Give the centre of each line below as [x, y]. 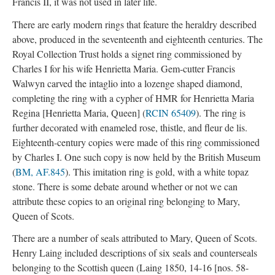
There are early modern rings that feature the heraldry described [134, 24]
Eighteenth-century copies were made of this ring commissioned [136, 142]
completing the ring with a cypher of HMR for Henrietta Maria [133, 98]
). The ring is [221, 112]
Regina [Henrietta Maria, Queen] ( [79, 112]
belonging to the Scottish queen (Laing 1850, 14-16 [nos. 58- [130, 267]
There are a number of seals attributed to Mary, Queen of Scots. [135, 238]
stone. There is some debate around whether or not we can [125, 186]
